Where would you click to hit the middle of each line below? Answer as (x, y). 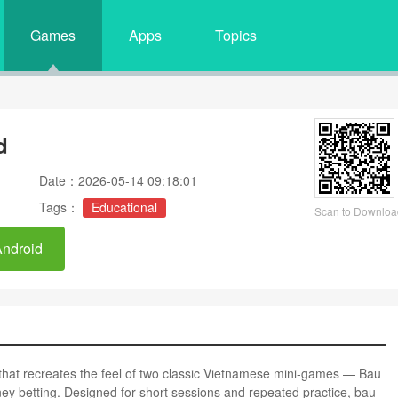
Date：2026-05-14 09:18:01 (118, 180)
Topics (236, 35)
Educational (124, 207)
